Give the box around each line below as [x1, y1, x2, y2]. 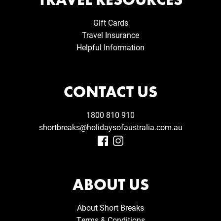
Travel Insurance [82, 30, 139, 40]
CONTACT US [64, 82, 157, 103]
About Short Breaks [77, 202, 144, 213]
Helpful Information [76, 42, 145, 53]
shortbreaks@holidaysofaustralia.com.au [38, 122, 183, 133]
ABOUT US [72, 174, 149, 195]
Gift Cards [93, 17, 128, 28]
